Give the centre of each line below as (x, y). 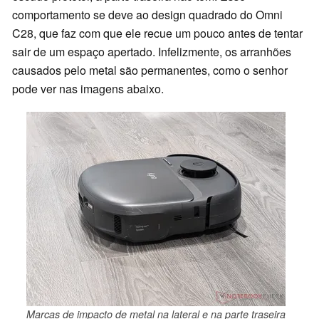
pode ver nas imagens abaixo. (88, 88)
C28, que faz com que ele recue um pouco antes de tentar (157, 33)
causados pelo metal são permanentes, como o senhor (150, 70)
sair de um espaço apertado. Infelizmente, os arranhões (152, 51)
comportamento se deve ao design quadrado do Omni (147, 14)
